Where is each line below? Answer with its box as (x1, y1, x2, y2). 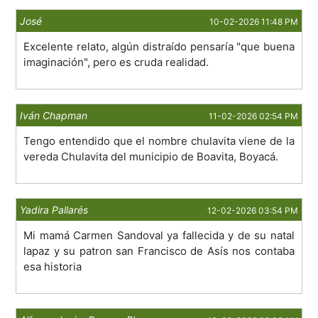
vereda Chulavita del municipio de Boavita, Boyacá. (23, 150, 279, 164)
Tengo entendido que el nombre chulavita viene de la (23, 134, 295, 148)
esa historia (23, 260, 82, 274)
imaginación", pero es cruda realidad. (23, 55, 209, 70)
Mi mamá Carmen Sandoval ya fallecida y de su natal (23, 229, 295, 243)
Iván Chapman (20, 109, 88, 122)
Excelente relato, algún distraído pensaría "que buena (23, 40, 295, 54)
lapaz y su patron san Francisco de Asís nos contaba (23, 244, 295, 258)
